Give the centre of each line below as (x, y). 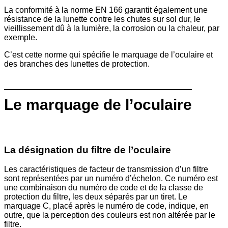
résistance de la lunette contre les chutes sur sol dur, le (102, 19)
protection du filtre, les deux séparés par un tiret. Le (96, 197)
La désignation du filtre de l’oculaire (88, 150)
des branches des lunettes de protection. (77, 64)
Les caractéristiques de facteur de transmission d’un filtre (106, 169)
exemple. (21, 37)
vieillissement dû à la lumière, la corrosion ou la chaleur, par (112, 28)
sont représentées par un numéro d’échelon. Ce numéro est (111, 179)
